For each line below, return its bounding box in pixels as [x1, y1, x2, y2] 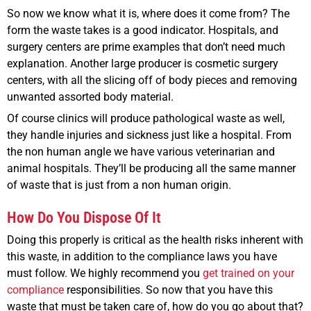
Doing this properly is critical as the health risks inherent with [7, 233, 303, 247]
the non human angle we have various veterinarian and [7, 145, 275, 159]
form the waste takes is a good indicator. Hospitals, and [7, 24, 278, 37]
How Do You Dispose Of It [7, 209, 161, 227]
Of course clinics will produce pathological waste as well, [7, 112, 285, 126]
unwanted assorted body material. [7, 90, 174, 104]
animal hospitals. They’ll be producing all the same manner [7, 162, 296, 176]
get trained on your [203, 267, 294, 280]
